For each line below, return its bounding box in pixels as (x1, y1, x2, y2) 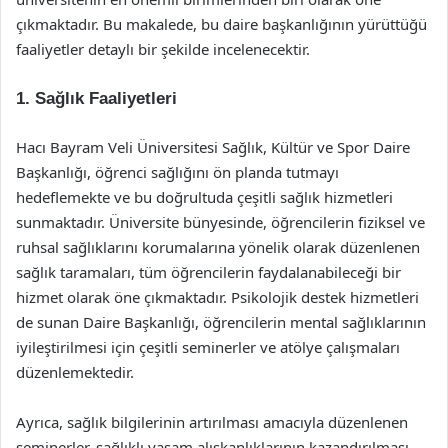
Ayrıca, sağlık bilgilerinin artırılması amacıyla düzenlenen (16, 412, 408, 432)
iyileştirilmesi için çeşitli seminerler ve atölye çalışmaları (16, 337, 400, 357)
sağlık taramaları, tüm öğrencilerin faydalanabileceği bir (16, 262, 401, 282)
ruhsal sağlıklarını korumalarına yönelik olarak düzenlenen (16, 237, 420, 257)
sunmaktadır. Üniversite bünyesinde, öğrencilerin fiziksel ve (16, 212, 425, 232)
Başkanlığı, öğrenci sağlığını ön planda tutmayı (16, 162, 339, 182)
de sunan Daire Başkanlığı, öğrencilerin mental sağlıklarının (16, 312, 426, 332)
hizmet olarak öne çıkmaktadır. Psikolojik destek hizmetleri (16, 287, 419, 307)
